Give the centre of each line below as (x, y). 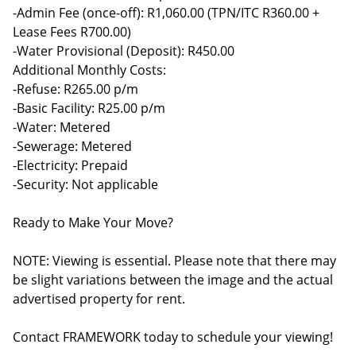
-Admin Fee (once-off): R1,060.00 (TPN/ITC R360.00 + (166, 13)
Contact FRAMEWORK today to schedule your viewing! (173, 337)
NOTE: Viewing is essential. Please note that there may (174, 261)
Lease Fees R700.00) (72, 32)
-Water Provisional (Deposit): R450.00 (124, 51)
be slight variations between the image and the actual (173, 280)
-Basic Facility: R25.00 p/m (89, 108)
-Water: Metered (62, 127)
